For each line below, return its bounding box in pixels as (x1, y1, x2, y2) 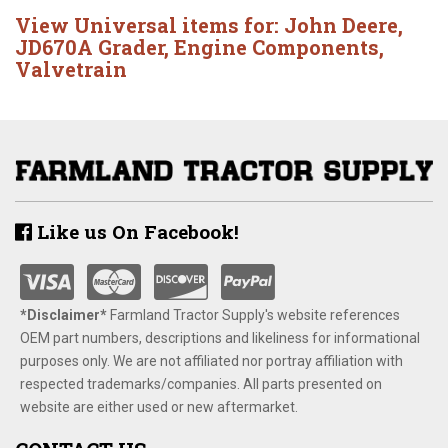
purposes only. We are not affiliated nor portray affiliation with (20, 352, 403, 369)
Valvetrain (15, 56, 127, 82)
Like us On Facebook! (32, 218, 239, 244)
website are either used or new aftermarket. (20, 398, 298, 415)
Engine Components (174, 34, 379, 60)
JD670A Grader (15, 34, 164, 60)
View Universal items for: (15, 12, 284, 38)
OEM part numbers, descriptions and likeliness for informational (20, 329, 420, 346)
